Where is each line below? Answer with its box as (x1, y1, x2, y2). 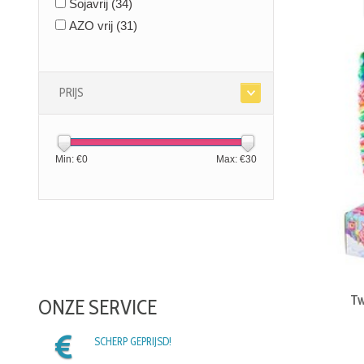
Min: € (55, 154, 82, 166)
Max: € (216, 154, 245, 166)
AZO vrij (69, 19, 116, 33)
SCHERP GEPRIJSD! (93, 335, 171, 349)
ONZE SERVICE (38, 295, 157, 320)
